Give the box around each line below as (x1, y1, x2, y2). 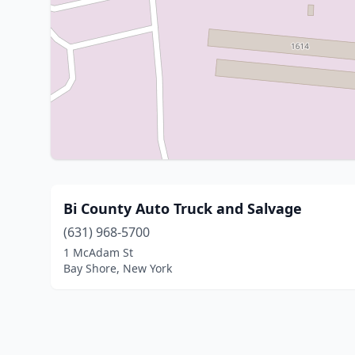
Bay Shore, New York (63, 261, 172, 276)
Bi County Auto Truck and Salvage (63, 199, 302, 218)
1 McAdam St (63, 245, 133, 260)
